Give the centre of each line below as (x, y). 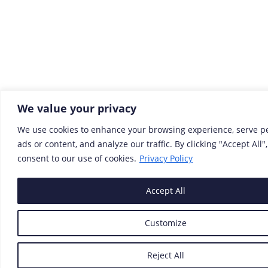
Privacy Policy (166, 158)
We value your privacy (77, 108)
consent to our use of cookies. (77, 158)
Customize (166, 223)
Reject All (166, 255)
